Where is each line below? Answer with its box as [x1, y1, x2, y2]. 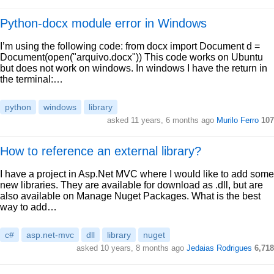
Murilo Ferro [217, 116, 259, 125]
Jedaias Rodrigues [187, 243, 252, 253]
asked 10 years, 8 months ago [76, 243, 187, 253]
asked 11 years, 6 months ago [107, 116, 217, 125]
